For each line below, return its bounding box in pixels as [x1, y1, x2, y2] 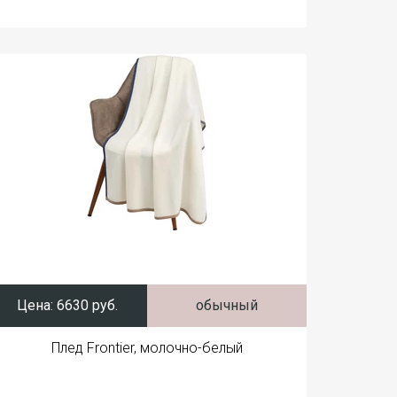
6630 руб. [53, 297, 118, 314]
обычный [196, 297, 258, 314]
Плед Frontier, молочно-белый [51, 339, 243, 356]
